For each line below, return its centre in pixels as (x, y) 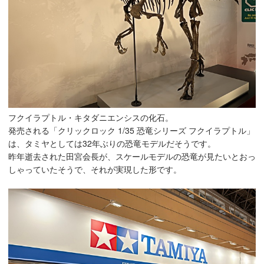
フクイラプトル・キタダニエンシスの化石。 (91, 118)
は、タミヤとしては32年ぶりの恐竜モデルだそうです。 (112, 143)
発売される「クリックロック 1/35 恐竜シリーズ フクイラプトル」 (131, 131)
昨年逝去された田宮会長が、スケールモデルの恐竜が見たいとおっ (132, 156)
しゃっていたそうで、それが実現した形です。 (95, 169)
